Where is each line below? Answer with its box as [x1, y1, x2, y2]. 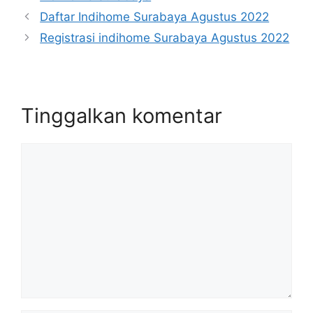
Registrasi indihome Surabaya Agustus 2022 [40, 31, 290, 45]
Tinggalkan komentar [21, 103, 222, 129]
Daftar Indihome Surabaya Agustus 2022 [40, 10, 270, 24]
